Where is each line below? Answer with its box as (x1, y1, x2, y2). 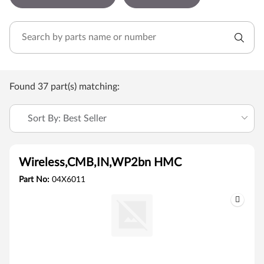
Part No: (19, 176, 52, 184)
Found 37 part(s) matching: (9, 82, 120, 91)
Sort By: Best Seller (28, 114, 107, 123)
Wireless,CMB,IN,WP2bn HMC (19, 157, 181, 169)
